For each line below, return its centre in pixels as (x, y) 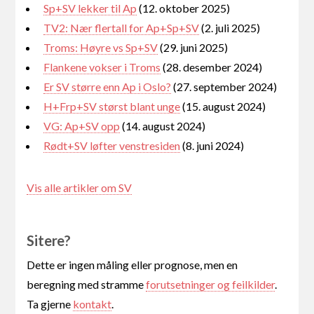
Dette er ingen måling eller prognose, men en (132, 265)
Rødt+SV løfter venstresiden (112, 146)
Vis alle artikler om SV (80, 188)
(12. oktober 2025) (184, 8)
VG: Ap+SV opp (82, 126)
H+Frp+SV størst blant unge (112, 107)
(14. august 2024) (163, 126)
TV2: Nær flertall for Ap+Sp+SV (122, 28)
